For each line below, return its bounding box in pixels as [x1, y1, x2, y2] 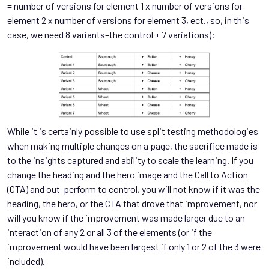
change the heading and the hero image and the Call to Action [7, 169, 248, 181]
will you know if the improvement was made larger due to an [7, 212, 245, 224]
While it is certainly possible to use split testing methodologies [7, 125, 258, 138]
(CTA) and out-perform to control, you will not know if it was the [7, 183, 260, 195]
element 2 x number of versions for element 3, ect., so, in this [7, 14, 249, 26]
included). [7, 255, 45, 267]
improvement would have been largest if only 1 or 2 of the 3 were [7, 241, 261, 253]
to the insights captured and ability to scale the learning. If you [7, 154, 253, 166]
